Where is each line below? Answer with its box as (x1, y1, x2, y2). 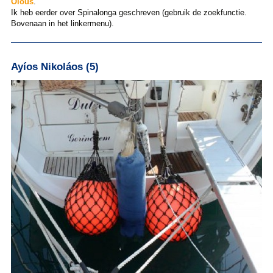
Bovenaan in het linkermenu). (10, 18, 114, 28)
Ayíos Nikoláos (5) (10, 61, 99, 73)
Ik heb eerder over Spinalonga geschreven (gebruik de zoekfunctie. (10, 7, 247, 17)
